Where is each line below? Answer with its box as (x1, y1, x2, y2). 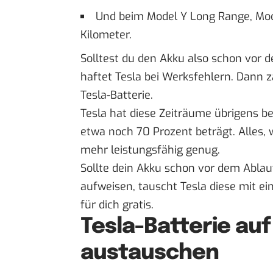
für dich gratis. (80, 197, 154, 213)
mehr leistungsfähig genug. (80, 143, 220, 158)
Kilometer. (80, 27, 132, 43)
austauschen (80, 242, 219, 264)
